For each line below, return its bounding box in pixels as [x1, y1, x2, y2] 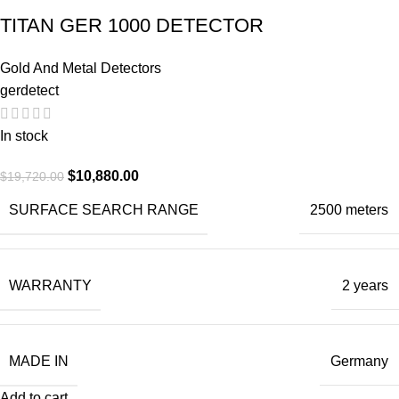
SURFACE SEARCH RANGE [9, 201, 199, 217]
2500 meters [310, 202, 388, 218]
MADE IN [9, 353, 69, 369]
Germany [330, 354, 388, 370]
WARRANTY [9, 277, 92, 293]
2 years [342, 278, 388, 294]
